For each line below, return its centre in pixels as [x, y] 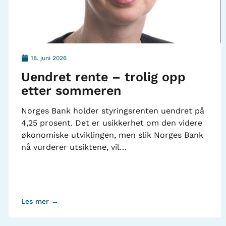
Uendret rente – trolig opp [103, 77]
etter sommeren [71, 90]
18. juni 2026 [48, 58]
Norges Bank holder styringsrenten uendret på [112, 110]
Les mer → [40, 201]
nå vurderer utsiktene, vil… [74, 147]
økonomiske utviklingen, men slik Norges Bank [112, 135]
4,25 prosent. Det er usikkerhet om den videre [111, 123]
